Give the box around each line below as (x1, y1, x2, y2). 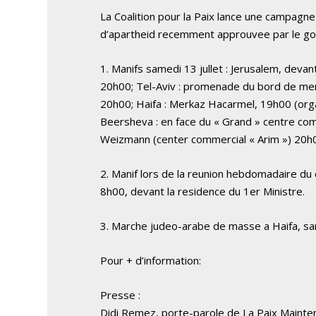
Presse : (100, 287, 141, 302)
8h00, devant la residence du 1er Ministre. (100, 183, 305, 198)
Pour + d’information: (100, 253, 202, 267)
